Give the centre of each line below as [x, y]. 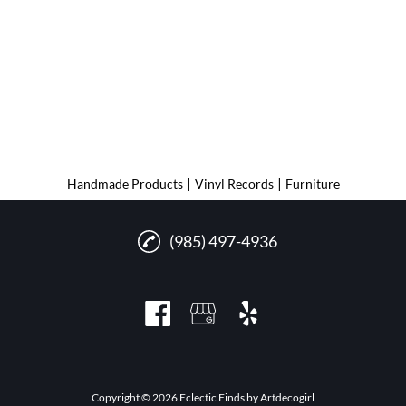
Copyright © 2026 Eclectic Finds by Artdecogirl [203, 397]
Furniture [312, 184]
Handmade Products [125, 184]
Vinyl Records [234, 184]
